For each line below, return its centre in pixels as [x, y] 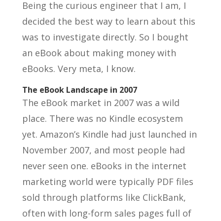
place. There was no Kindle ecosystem [102, 118]
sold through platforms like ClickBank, [104, 197]
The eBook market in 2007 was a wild [101, 103]
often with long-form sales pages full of [107, 213]
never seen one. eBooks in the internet [104, 166]
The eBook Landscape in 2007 [79, 90]
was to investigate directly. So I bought [105, 37]
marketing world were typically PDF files [108, 182]
